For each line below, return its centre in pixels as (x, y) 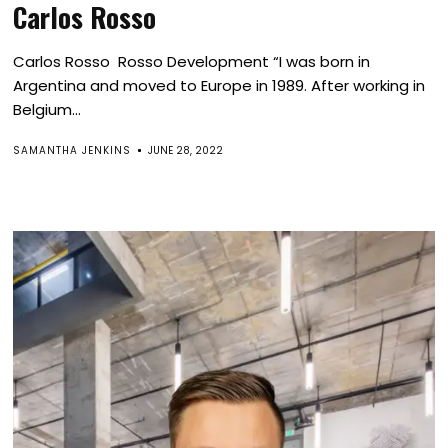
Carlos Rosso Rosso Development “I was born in (192, 61)
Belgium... (47, 109)
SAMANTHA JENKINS (72, 150)
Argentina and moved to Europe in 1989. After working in (219, 85)
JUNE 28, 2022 (186, 150)
